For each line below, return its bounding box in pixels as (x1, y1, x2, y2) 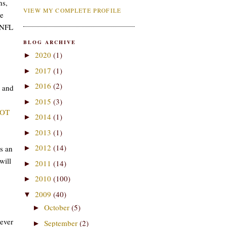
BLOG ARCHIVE (23, 38, 76, 46)
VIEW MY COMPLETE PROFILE (23, 6, 122, 14)
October (44, 202, 71, 213)
